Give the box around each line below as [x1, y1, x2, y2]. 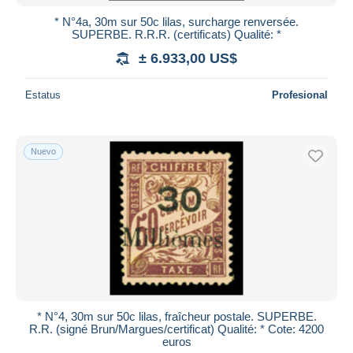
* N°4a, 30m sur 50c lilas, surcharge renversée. [54, 14, 299, 28]
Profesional [272, 88, 328, 101]
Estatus [25, 88, 61, 101]
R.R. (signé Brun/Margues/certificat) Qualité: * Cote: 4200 [29, 321, 324, 336]
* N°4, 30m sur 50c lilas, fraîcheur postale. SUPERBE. [36, 309, 317, 323]
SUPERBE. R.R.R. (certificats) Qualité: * [72, 27, 281, 41]
